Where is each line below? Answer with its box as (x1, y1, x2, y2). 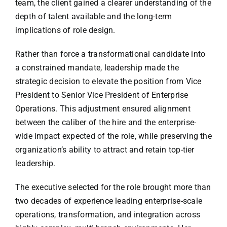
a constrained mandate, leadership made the (15, 63, 179, 73)
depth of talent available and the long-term (15, 12, 172, 22)
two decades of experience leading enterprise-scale (15, 196, 202, 206)
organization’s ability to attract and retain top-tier (15, 145, 195, 155)
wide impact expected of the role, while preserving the (15, 131, 212, 141)
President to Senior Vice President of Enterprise (15, 90, 188, 100)
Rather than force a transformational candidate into (15, 49, 206, 59)
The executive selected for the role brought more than (15, 182, 211, 193)
